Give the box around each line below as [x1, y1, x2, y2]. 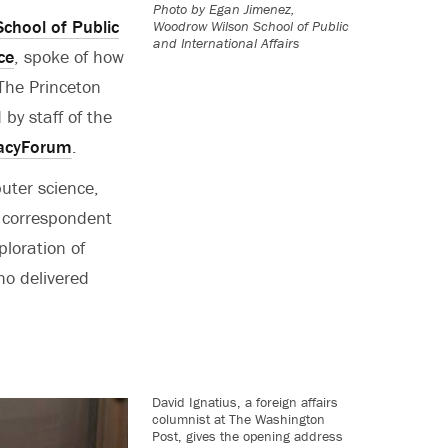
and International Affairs [152, 34, 299, 53]
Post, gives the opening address [152, 426, 343, 445]
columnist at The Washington [152, 409, 325, 428]
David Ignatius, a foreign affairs [152, 392, 338, 411]
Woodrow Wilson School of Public [152, 17, 349, 36]
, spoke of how [14, 44, 124, 68]
